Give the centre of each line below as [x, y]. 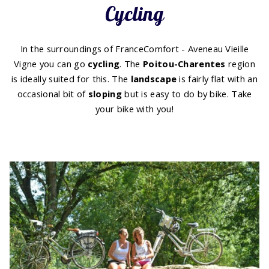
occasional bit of [53, 94]
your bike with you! [134, 109]
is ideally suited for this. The [71, 79]
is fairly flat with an [217, 79]
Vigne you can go [51, 64]
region [240, 64]
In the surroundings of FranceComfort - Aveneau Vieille [134, 49]
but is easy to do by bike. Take [187, 94]
